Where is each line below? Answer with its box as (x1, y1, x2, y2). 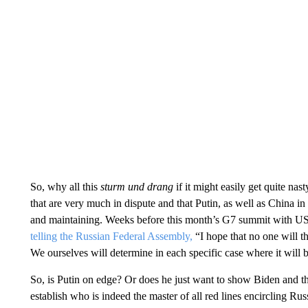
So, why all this (30, 181, 100, 192)
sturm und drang (100, 181, 173, 192)
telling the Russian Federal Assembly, (30, 230, 192, 242)
